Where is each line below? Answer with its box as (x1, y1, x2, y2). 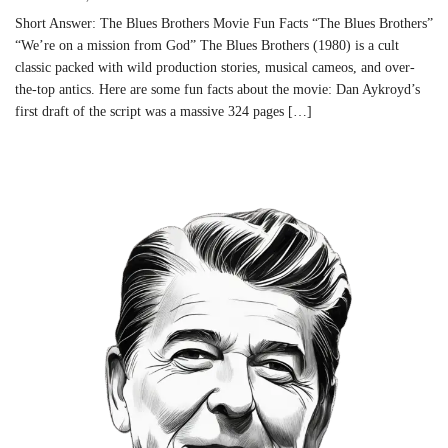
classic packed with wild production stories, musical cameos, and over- (15, 60, 415, 76)
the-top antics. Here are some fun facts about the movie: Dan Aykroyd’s (15, 82, 420, 98)
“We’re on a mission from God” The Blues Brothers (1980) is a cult (15, 38, 399, 54)
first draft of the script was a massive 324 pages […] (15, 104, 312, 120)
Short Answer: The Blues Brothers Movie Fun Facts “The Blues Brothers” (15, 16, 433, 32)
